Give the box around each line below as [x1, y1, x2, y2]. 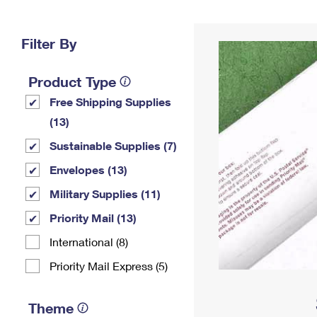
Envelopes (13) [50, 163, 127, 176]
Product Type [28, 73, 116, 90]
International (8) [50, 235, 128, 248]
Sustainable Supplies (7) [50, 139, 177, 152]
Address [211, 24, 252, 36]
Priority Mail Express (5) [50, 259, 168, 272]
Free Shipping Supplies [50, 95, 171, 108]
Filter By [21, 35, 76, 52]
